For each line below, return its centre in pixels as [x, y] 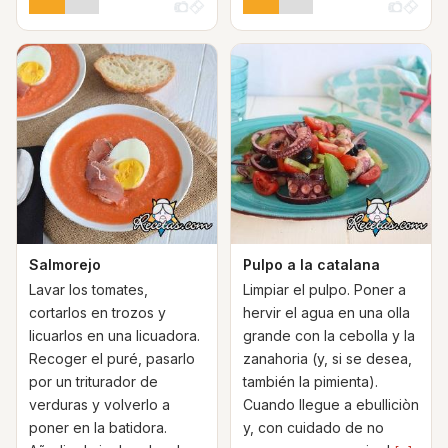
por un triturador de [93, 381]
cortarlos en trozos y [97, 312]
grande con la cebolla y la [329, 335]
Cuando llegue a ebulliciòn [331, 404]
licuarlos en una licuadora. [114, 335]
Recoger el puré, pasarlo [112, 358]
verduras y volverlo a [99, 404]
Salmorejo [65, 264]
